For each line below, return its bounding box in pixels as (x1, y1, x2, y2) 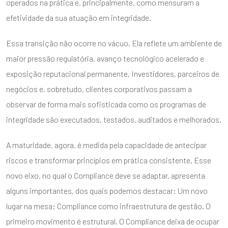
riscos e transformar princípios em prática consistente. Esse (6, 155, 211, 165)
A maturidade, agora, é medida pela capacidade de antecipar (6, 139, 207, 150)
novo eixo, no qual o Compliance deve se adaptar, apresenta (6, 170, 205, 180)
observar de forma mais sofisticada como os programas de (6, 99, 206, 109)
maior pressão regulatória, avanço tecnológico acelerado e (6, 53, 204, 63)
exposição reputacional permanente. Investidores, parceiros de (6, 68, 219, 78)
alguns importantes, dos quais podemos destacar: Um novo (6, 185, 208, 195)
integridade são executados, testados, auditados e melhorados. (6, 114, 221, 124)
